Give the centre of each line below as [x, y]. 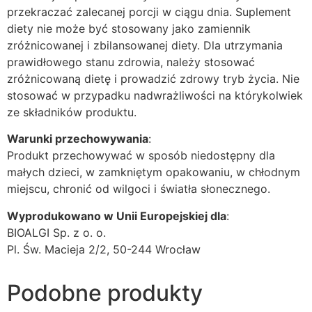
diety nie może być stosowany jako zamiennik [129, 29]
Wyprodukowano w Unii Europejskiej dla [117, 216]
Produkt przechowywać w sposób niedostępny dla [141, 156]
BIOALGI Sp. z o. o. [56, 232]
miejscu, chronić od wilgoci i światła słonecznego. [139, 189]
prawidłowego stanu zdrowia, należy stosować [131, 62]
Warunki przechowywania [78, 139]
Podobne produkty [105, 292]
